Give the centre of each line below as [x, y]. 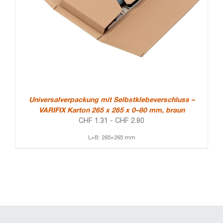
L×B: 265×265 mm [111, 138]
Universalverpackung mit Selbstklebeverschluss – [111, 101]
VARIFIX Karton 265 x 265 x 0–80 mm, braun [111, 111]
